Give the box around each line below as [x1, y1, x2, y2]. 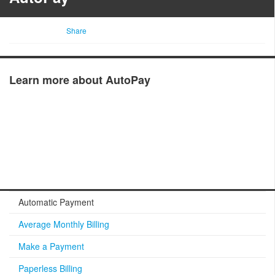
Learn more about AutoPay [9, 72, 150, 88]
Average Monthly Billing [18, 218, 109, 230]
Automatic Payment [18, 196, 94, 208]
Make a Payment [18, 240, 84, 252]
